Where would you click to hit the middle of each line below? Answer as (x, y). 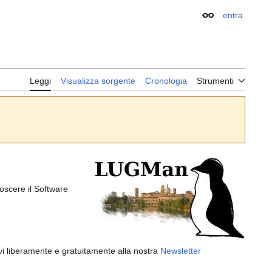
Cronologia (166, 81)
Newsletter (181, 251)
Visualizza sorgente (98, 81)
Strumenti (215, 81)
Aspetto (224, 19)
